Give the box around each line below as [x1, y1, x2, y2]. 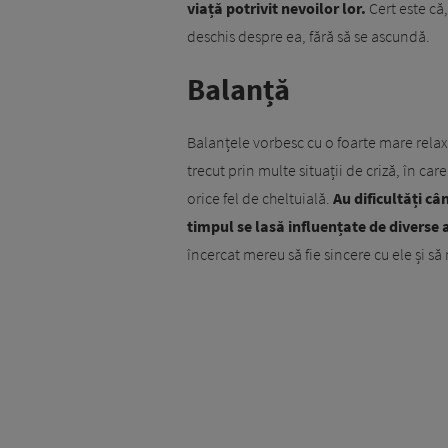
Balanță [187, 70, 290, 109]
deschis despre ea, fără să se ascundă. [187, 26, 430, 47]
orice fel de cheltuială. [187, 188, 333, 209]
